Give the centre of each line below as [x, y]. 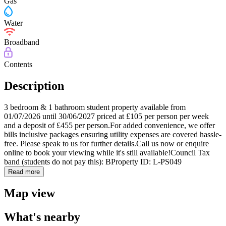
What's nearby [42, 217]
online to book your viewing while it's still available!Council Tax [107, 152]
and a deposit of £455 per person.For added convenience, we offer [109, 125]
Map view [30, 193]
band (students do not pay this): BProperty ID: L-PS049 [93, 161]
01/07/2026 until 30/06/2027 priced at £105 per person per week [106, 116]
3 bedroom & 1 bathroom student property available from [95, 107]
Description [34, 86]
